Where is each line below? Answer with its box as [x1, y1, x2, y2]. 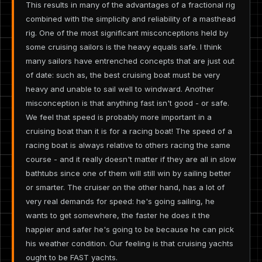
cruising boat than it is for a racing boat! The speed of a [26, 126, 232, 136]
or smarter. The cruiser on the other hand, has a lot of [26, 182, 225, 192]
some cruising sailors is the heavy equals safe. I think [26, 42, 222, 51]
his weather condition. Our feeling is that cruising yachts [26, 238, 233, 248]
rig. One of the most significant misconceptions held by [26, 27, 228, 37]
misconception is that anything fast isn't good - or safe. [26, 98, 229, 108]
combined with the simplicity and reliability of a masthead [26, 13, 236, 23]
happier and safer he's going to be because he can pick [26, 224, 234, 234]
